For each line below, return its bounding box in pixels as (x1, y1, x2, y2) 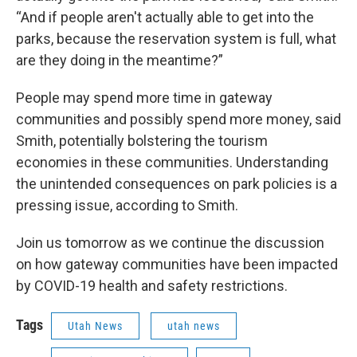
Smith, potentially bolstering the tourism (16, 132, 268, 149)
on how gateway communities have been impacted (16, 256, 338, 273)
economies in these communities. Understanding (16, 154, 328, 171)
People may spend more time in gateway (16, 89, 273, 106)
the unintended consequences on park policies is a (16, 175, 337, 192)
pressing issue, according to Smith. (16, 197, 238, 214)
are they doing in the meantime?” (16, 52, 223, 69)
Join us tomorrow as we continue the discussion (16, 234, 324, 251)
